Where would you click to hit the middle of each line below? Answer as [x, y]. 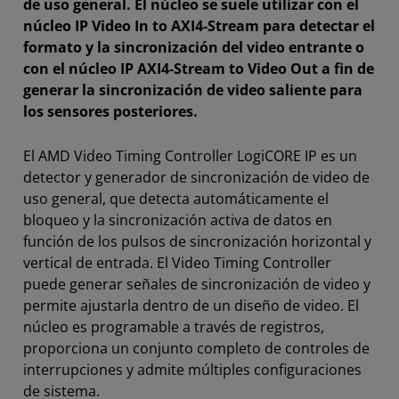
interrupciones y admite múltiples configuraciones [192, 370]
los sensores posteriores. [110, 112]
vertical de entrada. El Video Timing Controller [177, 263]
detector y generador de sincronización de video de [196, 178]
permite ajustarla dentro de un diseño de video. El [191, 306]
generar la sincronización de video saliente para [193, 90]
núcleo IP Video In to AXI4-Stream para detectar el [199, 26]
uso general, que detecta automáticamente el [176, 199]
